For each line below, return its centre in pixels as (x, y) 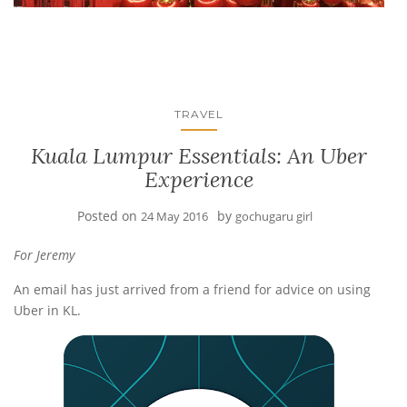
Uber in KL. (47, 310)
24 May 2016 (174, 216)
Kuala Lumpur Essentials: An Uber (199, 155)
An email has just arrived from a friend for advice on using (192, 289)
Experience (199, 179)
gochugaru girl (273, 216)
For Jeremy (46, 254)
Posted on (109, 215)
